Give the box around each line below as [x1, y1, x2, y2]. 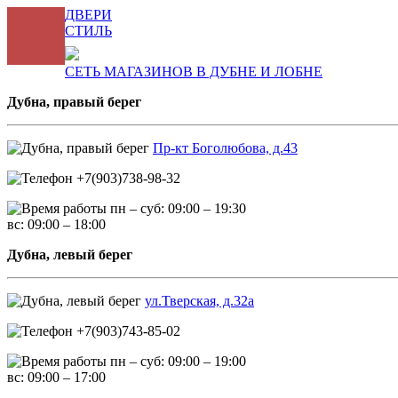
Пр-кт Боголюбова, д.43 [153, 140, 298, 155]
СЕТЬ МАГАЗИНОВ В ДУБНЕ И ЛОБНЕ [65, 64, 322, 79]
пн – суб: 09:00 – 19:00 [107, 354, 246, 369]
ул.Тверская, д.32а [145, 293, 254, 308]
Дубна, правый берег [7, 94, 141, 109]
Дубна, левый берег [7, 247, 132, 262]
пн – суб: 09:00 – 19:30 [107, 201, 246, 216]
